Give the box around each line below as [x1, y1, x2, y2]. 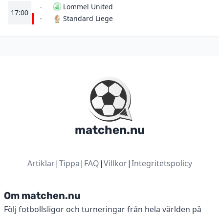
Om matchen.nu [4, 190, 81, 201]
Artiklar [27, 158, 55, 169]
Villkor [103, 158, 127, 169]
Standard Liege [63, 14, 113, 23]
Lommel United [63, 2, 113, 11]
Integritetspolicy [131, 158, 192, 169]
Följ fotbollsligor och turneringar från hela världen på [4, 204, 201, 215]
